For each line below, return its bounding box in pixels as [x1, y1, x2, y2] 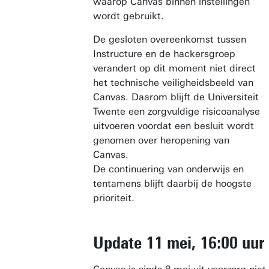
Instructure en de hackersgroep [93, 48, 235, 59]
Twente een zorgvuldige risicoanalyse [93, 106, 260, 117]
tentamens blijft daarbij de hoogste [93, 178, 252, 189]
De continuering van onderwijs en [93, 163, 244, 175]
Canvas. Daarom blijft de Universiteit [93, 91, 259, 103]
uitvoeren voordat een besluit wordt [93, 120, 254, 131]
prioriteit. [93, 192, 134, 204]
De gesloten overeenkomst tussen [93, 34, 246, 45]
